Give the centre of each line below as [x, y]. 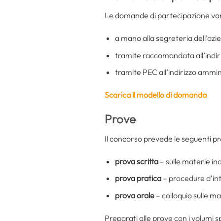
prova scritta [136, 161]
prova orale [135, 195]
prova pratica [139, 178]
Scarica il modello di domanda [156, 95]
